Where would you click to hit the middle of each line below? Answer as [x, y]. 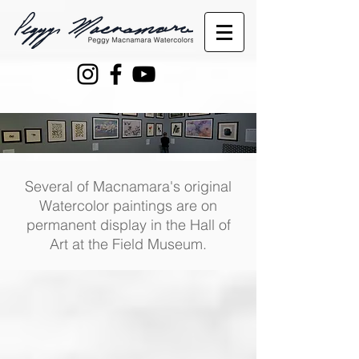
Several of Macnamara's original [128, 186]
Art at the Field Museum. [128, 244]
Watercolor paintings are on [128, 206]
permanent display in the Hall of [128, 225]
